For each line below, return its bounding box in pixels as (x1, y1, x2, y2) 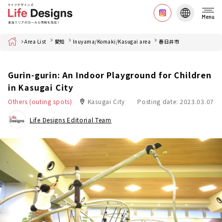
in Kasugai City (8, 81, 76, 93)
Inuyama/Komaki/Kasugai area (72, 38, 151, 45)
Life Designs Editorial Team (30, 115, 111, 124)
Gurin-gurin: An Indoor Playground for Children (8, 69, 212, 81)
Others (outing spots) (8, 97, 72, 106)
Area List (24, 38, 47, 45)
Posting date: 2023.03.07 (137, 97, 214, 106)
